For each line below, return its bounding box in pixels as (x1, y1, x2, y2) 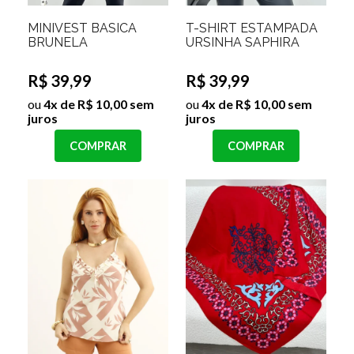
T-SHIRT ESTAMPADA (186, 21, 318, 36)
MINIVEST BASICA (28, 21, 137, 36)
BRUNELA (28, 35, 88, 51)
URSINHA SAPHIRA (186, 35, 299, 51)
